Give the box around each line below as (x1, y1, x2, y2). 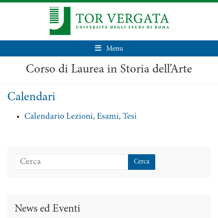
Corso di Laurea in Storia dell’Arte (26, 64, 192, 76)
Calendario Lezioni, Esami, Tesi (24, 112, 137, 121)
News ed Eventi (15, 204, 80, 215)
